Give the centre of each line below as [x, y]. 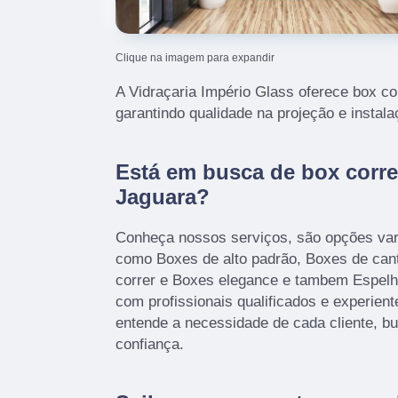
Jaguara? [163, 197]
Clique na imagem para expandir [195, 58]
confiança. [150, 345]
